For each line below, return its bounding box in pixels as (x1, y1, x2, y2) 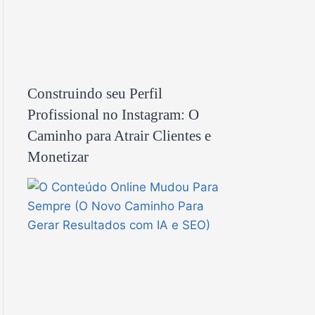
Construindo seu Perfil (27, 85, 162, 101)
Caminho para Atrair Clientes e (27, 127, 211, 143)
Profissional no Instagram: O (27, 106, 199, 122)
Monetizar (27, 148, 89, 165)
